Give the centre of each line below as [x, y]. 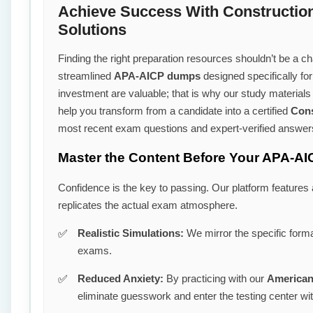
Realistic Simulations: [131, 233]
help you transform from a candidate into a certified [174, 111]
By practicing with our [215, 278]
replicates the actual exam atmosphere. [148, 205]
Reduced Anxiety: [121, 278]
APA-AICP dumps [157, 76]
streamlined [86, 76]
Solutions [92, 30]
